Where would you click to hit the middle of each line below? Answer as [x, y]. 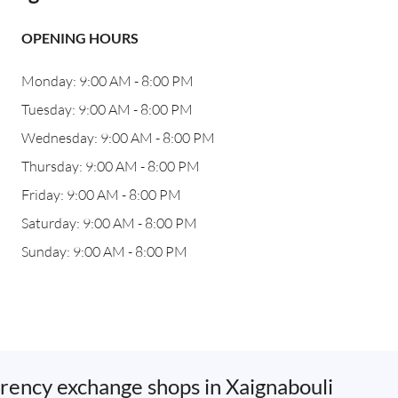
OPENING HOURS [80, 38]
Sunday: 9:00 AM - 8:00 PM [104, 251]
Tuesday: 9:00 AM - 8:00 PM [107, 109]
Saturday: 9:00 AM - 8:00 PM [109, 223]
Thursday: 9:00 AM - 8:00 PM [111, 166]
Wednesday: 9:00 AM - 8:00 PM [118, 138]
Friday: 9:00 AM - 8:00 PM [101, 195]
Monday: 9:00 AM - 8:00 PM [107, 81]
